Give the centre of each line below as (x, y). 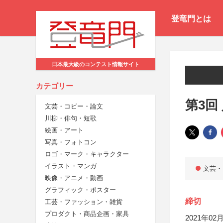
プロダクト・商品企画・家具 (87, 214)
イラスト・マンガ (71, 166)
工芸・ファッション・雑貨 (84, 202)
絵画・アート (64, 130)
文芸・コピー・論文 (74, 107)
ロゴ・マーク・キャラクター (87, 154)
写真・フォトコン (71, 142)
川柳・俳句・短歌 (71, 118)
